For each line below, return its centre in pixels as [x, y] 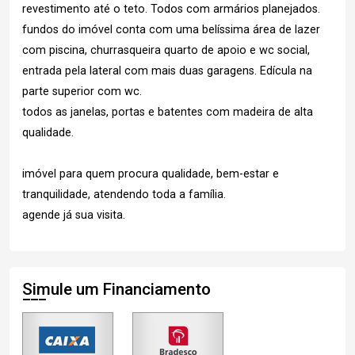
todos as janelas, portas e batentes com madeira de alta [168, 112]
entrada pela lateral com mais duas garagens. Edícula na [167, 71]
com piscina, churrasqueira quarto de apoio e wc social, [166, 50]
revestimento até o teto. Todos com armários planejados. [171, 9]
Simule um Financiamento [116, 289]
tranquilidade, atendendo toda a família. [124, 195]
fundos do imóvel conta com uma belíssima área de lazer [171, 30]
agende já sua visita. [74, 215]
